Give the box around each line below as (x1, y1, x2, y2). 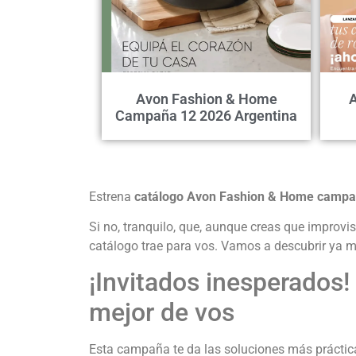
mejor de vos (89, 297, 234, 328)
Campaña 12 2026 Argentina (115, 106, 297, 124)
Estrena (89, 188, 134, 204)
